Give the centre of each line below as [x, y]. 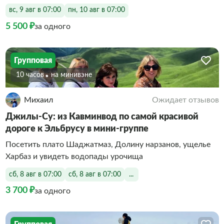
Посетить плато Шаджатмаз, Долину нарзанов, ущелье [108, 144]
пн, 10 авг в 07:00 [96, 10]
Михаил [38, 100]
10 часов [30, 75]
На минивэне [73, 75]
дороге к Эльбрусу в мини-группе [77, 129]
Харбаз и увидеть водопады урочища [74, 156]
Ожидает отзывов [185, 100]
